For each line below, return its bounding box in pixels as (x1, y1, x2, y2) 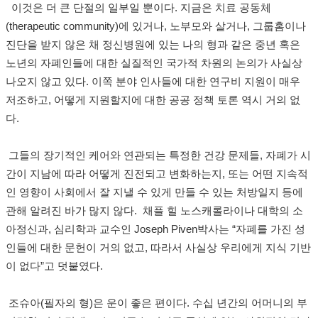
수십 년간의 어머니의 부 (192, 297, 307, 309)
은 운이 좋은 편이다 (93, 297, 187, 309)
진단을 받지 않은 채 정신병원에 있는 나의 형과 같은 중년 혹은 (6, 39, 300, 51)
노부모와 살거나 (170, 21, 247, 33)
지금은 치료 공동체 (180, 2, 271, 14)
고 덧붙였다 (44, 261, 100, 273)
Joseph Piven (134, 224, 197, 236)
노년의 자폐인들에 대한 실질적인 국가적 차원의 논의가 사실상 (6, 57, 302, 70)
